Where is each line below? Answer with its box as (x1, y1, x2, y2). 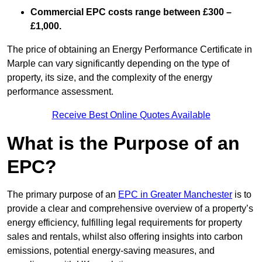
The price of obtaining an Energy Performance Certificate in (7, 44, 252, 55)
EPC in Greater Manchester (118, 189, 232, 200)
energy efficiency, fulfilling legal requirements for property (7, 218, 242, 228)
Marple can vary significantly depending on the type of (7, 58, 229, 69)
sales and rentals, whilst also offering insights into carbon (7, 232, 243, 242)
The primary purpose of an (7, 189, 118, 200)
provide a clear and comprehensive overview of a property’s (7, 204, 253, 214)
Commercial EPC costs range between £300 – (30, 7, 232, 18)
